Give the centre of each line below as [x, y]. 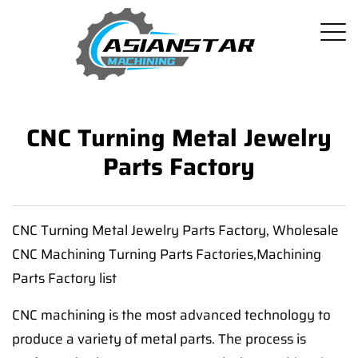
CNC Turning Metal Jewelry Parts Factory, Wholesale [175, 230]
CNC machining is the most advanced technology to [171, 315]
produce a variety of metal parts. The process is [159, 339]
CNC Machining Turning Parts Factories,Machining [167, 254]
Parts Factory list [64, 278]
